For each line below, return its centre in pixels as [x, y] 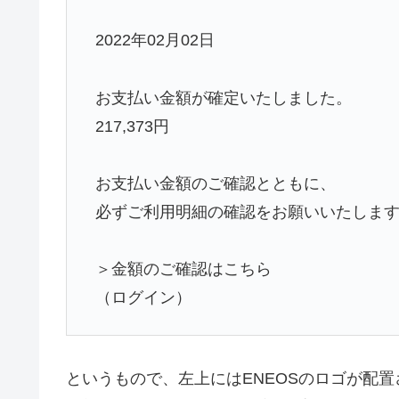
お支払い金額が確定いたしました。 [224, 98]
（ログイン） [144, 298]
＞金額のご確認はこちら [184, 269]
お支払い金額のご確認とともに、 [216, 184]
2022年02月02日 [155, 41]
